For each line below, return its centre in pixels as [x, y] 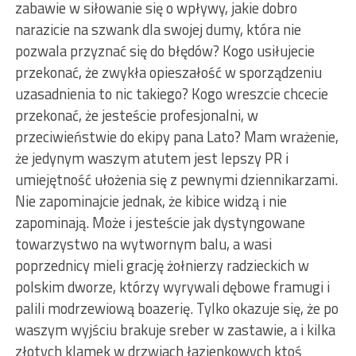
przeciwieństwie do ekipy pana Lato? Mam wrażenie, [176, 137]
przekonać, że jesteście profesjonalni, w [136, 116]
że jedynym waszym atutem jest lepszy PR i [151, 159]
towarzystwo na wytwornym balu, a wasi [143, 244]
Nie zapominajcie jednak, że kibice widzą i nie [151, 201]
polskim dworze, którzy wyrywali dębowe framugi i [172, 287]
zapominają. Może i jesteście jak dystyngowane [160, 223]
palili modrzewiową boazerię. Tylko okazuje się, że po [176, 309]
